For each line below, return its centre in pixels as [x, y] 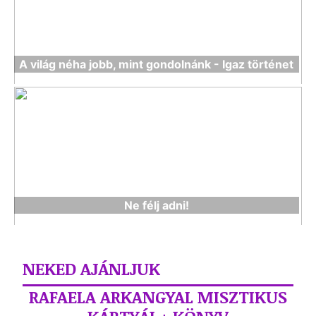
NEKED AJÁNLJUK [91, 268]
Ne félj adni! [156, 205]
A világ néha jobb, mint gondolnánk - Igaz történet [157, 64]
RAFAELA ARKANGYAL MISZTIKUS [158, 297]
